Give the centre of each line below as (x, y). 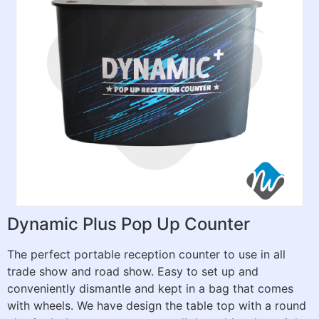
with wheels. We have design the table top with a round (157, 305)
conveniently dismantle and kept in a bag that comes (150, 288)
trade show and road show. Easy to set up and (133, 271)
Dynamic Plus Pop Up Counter (129, 224)
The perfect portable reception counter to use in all (146, 254)
